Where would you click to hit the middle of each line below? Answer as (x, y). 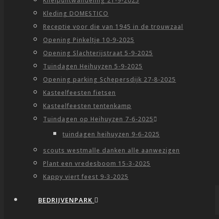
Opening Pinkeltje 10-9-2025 (89, 40)
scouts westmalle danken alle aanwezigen (111, 150)
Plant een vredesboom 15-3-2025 (97, 164)
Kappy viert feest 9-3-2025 (86, 177)
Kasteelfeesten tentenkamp (87, 106)
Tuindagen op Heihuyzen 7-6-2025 (98, 119)
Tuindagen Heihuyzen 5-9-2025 (93, 66)
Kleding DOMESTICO (76, 13)
